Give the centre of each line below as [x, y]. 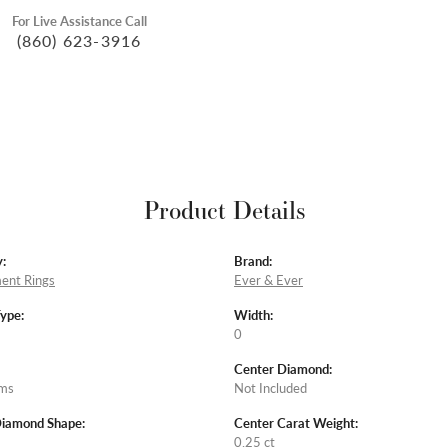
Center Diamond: [283, 368]
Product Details [224, 209]
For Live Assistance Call [79, 21]
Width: [253, 314]
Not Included [270, 387]
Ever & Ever [268, 279]
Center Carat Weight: [296, 422]
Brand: [253, 260]
